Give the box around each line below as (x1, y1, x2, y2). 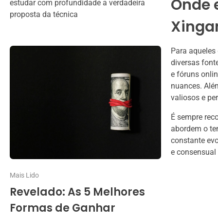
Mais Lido (10, 171, 39, 179)
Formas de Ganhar (10, 200, 115, 216)
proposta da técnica (10, 9, 78, 19)
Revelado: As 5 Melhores (10, 184, 145, 200)
